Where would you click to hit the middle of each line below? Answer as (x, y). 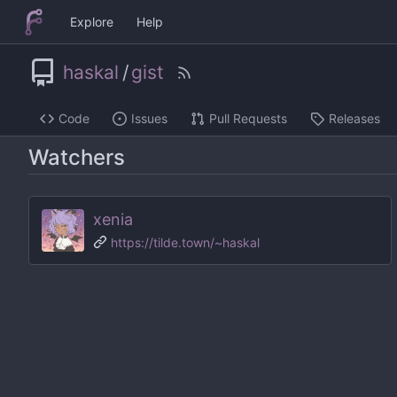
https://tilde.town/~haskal (185, 242)
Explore (91, 22)
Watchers (77, 157)
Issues (149, 119)
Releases (354, 119)
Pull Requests (248, 119)
